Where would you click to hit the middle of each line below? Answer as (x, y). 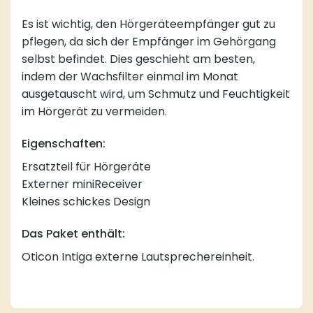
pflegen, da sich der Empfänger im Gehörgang (149, 42)
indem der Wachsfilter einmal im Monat (130, 77)
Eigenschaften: (64, 144)
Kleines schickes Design (86, 202)
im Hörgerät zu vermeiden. (94, 112)
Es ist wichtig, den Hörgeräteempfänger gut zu (148, 24)
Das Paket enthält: (73, 234)
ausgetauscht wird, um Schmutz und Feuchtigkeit (156, 94)
